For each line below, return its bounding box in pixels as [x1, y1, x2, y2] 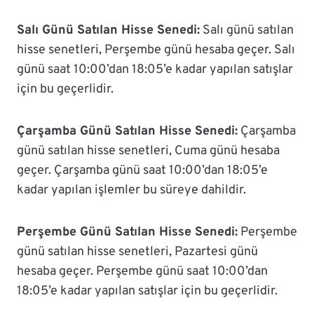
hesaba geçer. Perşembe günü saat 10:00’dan [17, 264, 268, 280]
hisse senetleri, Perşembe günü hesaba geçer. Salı [17, 42, 295, 59]
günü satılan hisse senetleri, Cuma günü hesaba [17, 143, 280, 160]
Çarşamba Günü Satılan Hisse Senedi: [17, 123, 238, 140]
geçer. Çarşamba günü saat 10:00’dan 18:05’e [17, 163, 268, 179]
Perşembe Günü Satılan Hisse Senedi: [17, 224, 238, 241]
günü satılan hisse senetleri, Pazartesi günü [17, 244, 258, 261]
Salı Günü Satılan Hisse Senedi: [17, 22, 200, 39]
